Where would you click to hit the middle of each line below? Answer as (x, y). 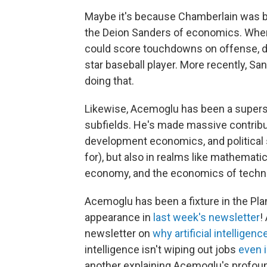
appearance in (119, 217)
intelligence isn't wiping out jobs (162, 249)
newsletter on (119, 233)
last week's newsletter (207, 217)
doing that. (109, 81)
